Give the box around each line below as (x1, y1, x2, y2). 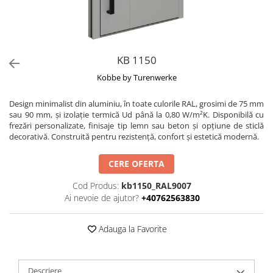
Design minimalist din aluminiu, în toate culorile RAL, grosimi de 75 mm (9, 98, 264, 109)
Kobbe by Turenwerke (96, 72, 177, 83)
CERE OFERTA (108, 158, 165, 169)
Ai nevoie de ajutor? (64, 192, 139, 204)
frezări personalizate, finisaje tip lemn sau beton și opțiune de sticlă (9, 120, 264, 131)
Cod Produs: (73, 180, 119, 191)
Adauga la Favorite (96, 223, 167, 235)
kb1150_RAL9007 (121, 180, 191, 191)
